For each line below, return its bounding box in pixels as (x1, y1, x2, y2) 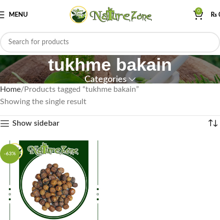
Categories (84, 75, 127, 83)
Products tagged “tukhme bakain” (24, 85, 139, 93)
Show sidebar (12, 119, 59, 127)
